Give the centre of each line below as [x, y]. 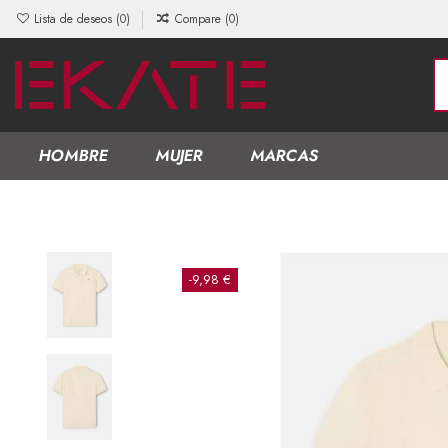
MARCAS [285, 155]
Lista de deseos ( [75, 19]
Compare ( [201, 19]
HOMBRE [74, 155]
